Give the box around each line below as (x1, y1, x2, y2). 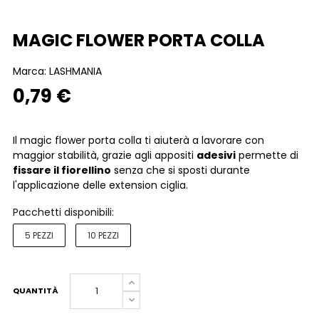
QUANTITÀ (13, 285, 58, 296)
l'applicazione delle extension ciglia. (13, 178, 188, 192)
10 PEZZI (88, 229, 119, 241)
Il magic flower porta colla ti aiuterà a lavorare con (13, 133, 264, 147)
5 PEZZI (25, 229, 53, 241)
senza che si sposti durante (111, 163, 250, 177)
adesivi (197, 148, 236, 162)
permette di (236, 148, 298, 162)
